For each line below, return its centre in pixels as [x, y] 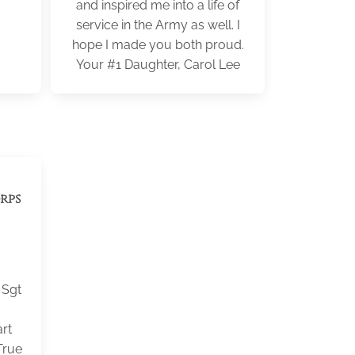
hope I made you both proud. [158, 45]
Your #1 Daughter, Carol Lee [158, 65]
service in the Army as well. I [158, 25]
